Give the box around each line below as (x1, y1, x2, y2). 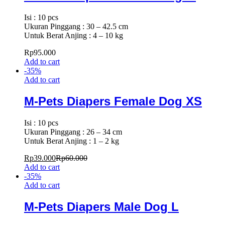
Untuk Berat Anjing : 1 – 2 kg (24, 136, 119, 145)
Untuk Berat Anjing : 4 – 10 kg (24, 31, 123, 40)
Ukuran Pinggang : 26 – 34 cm (24, 127, 122, 136)
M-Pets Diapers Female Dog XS (24, 94, 202, 108)
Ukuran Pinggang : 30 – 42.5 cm (24, 22, 128, 31)
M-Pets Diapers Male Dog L (24, 199, 179, 213)
